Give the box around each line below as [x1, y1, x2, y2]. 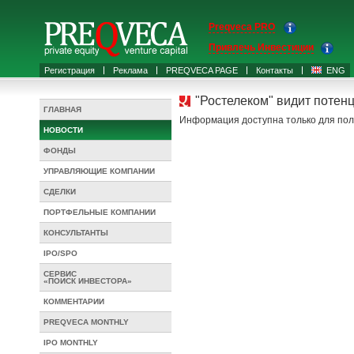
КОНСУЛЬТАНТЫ [43, 228, 108, 237]
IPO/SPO [43, 249, 77, 258]
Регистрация [44, 66, 95, 75]
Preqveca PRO [209, 21, 275, 32]
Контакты [256, 66, 293, 75]
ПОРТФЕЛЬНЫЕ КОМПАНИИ [43, 208, 156, 217]
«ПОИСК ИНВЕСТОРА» [43, 277, 132, 285]
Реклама [113, 66, 148, 75]
